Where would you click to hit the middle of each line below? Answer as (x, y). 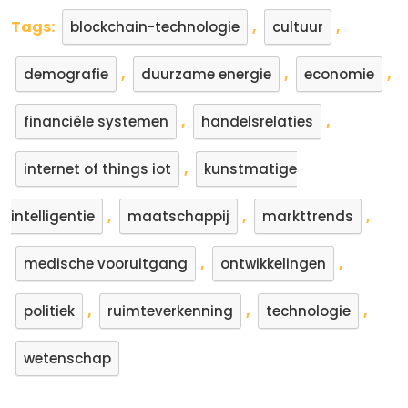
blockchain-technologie (155, 27)
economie (339, 74)
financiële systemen (96, 122)
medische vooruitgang (106, 264)
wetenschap (67, 358)
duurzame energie (206, 74)
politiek (49, 311)
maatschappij (178, 216)
